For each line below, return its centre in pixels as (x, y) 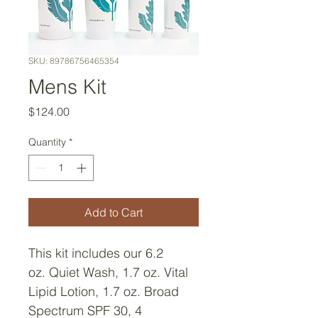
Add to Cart (114, 212)
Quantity (47, 142)
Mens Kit (67, 87)
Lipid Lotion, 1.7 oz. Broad (105, 291)
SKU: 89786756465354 (74, 61)
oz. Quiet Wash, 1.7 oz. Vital (110, 272)
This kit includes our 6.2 (98, 253)
